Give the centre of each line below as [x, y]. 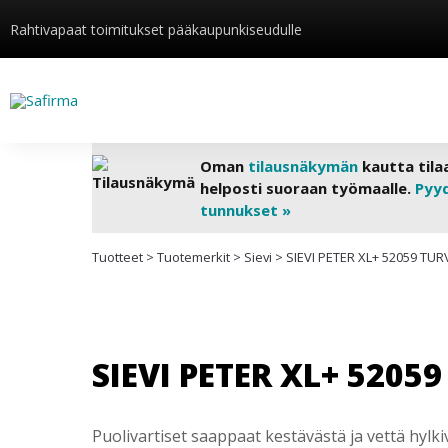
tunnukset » [245, 210]
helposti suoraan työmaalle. [307, 188]
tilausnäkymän [302, 166]
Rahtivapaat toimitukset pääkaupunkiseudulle [156, 29]
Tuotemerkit [193, 257]
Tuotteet [117, 257]
